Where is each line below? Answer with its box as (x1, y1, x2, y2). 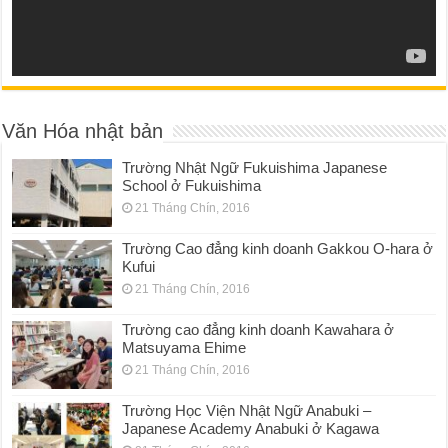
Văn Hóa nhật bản (2, 119, 164, 142)
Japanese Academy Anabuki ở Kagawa (122, 420, 380, 438)
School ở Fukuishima (122, 176, 262, 194)
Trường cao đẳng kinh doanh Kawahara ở (122, 320, 395, 338)
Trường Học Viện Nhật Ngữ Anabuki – (122, 402, 372, 420)
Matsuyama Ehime (122, 338, 247, 356)
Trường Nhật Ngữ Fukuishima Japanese (122, 158, 388, 176)
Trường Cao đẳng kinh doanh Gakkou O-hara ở (122, 239, 434, 257)
